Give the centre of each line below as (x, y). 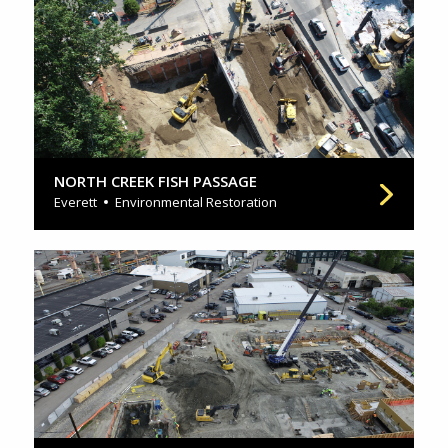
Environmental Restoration (196, 201)
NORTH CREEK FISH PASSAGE (155, 180)
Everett (75, 201)
